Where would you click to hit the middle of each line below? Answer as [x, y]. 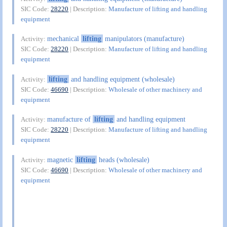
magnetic [61, 159]
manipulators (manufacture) [143, 39]
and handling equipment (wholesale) [122, 79]
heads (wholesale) [123, 159]
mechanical [64, 39]
